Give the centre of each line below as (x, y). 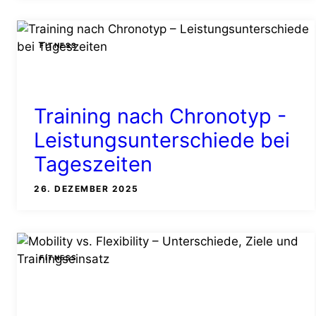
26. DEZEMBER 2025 (86, 188)
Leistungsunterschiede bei (162, 140)
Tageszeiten (93, 164)
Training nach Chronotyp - (160, 116)
